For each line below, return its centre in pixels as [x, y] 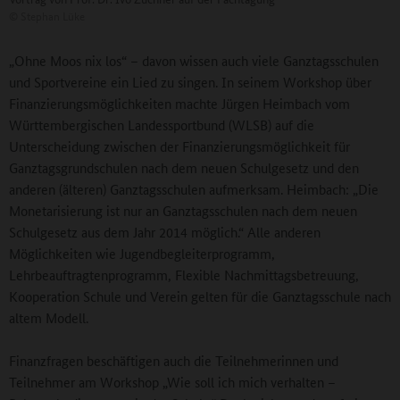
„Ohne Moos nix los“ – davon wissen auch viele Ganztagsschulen [194, 61]
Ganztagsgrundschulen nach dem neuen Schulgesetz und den [184, 168]
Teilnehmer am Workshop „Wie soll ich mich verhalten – [172, 382]
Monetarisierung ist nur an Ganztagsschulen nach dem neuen [183, 211]
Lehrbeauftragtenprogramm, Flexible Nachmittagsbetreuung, [184, 275]
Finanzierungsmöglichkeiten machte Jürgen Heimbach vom [179, 104]
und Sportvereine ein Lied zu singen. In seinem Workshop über [190, 82]
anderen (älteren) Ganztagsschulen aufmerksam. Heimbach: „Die [194, 189]
